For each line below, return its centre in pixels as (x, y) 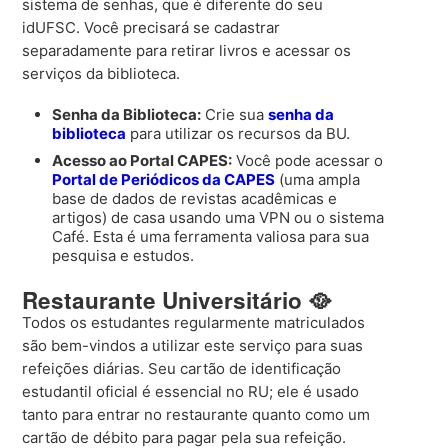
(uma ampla (318, 180)
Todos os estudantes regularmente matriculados (194, 322)
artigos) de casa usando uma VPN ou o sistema (218, 218)
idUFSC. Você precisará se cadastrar (151, 28)
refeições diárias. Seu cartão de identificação (182, 368)
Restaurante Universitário (165, 299)
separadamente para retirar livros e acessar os (187, 51)
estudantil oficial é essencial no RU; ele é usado (191, 391)
